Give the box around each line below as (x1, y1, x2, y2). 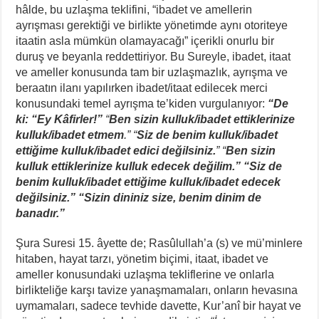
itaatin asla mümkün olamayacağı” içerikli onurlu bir (16, 34, 275, 47)
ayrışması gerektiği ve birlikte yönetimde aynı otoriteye (16, 19, 288, 31)
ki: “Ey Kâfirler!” (16, 113, 103, 125)
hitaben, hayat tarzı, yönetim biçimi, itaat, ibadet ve (16, 252, 269, 265)
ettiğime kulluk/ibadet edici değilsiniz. (16, 144, 216, 157)
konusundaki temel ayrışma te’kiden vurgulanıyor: (16, 97, 266, 110)
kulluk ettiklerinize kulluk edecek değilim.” (16, 159, 241, 172)
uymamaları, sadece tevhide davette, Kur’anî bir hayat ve (16, 299, 302, 312)
